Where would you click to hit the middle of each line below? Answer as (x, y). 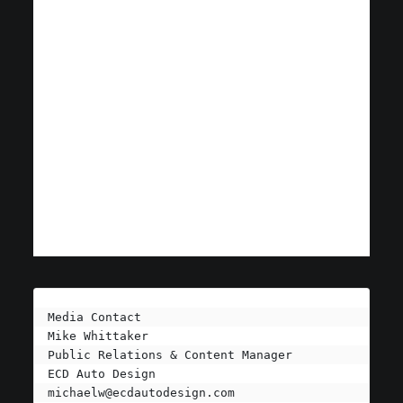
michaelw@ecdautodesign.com (141, 393)
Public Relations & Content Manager (170, 355)
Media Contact (94, 318)
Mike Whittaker (98, 336)
